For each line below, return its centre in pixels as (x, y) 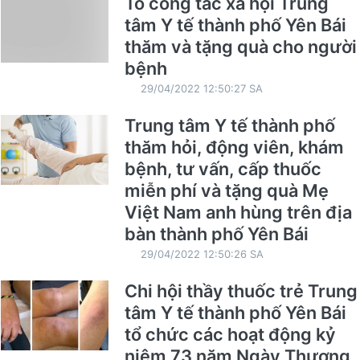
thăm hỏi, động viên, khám (234, 147)
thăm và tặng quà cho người (240, 46)
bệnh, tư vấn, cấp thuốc (223, 168)
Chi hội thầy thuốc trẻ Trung (241, 290)
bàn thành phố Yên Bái (216, 233)
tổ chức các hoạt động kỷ (230, 334)
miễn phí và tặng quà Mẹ (226, 190)
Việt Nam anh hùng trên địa (238, 212)
